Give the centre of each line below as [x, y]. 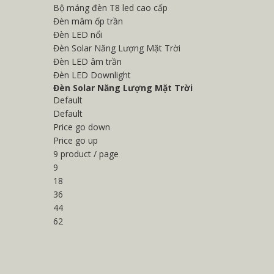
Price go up [76, 140]
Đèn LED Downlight [92, 75]
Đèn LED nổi [78, 35]
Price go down [82, 127]
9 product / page [86, 154]
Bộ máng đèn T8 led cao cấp [110, 8]
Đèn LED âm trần [87, 61]
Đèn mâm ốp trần [88, 21]
